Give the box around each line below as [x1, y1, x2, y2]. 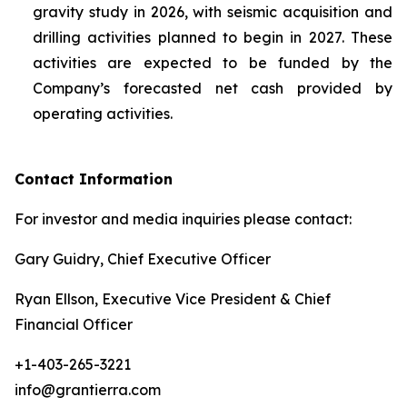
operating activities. [33, 104, 173, 123]
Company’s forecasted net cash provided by [33, 79, 392, 97]
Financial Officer [15, 315, 133, 333]
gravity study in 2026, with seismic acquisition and [33, 3, 392, 21]
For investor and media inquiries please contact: [15, 210, 352, 228]
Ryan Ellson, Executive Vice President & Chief [15, 290, 331, 308]
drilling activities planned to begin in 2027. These [33, 28, 392, 46]
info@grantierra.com [15, 381, 161, 399]
